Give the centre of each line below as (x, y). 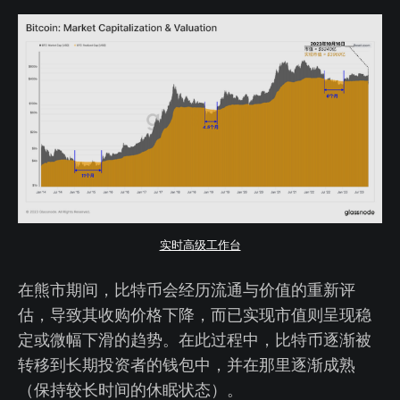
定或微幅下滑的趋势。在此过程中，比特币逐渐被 (195, 339)
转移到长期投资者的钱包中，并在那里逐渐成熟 (187, 364)
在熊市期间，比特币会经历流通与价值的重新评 (187, 289)
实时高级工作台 (200, 245)
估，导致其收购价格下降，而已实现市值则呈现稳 (195, 314)
